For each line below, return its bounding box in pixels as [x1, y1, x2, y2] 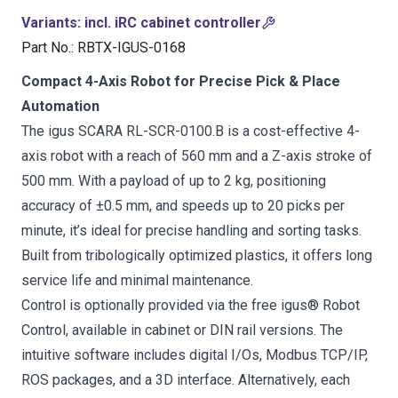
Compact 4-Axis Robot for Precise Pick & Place [21, 73, 340, 90]
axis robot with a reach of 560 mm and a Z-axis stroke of [21, 147, 372, 164]
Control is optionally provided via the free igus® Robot [21, 297, 360, 314]
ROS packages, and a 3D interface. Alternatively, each [21, 371, 350, 388]
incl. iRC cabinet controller [84, 14, 261, 31]
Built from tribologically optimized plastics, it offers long [21, 247, 372, 264]
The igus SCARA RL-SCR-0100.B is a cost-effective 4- [21, 123, 360, 139]
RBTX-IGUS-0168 [77, 39, 186, 56]
